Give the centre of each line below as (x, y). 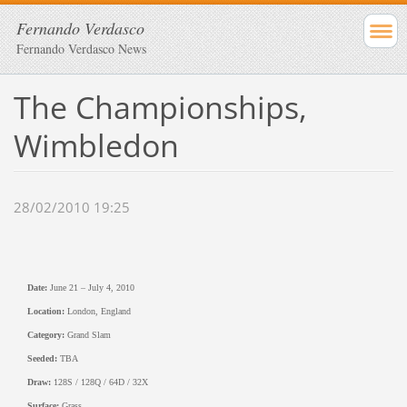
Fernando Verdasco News (81, 49)
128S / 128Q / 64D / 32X (99, 382)
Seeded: (42, 359)
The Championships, (160, 107)
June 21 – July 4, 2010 (90, 288)
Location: (45, 312)
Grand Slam (87, 335)
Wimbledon (96, 145)
